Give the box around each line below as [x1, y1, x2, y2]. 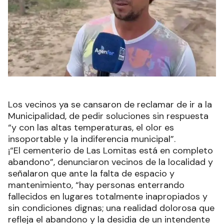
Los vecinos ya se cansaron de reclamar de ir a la [8, 98, 212, 111]
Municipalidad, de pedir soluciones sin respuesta [8, 110, 208, 122]
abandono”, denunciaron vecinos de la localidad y [8, 156, 213, 168]
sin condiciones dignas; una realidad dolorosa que [8, 202, 214, 214]
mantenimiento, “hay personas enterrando [8, 179, 184, 191]
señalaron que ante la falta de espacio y [8, 167, 174, 180]
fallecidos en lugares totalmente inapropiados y [8, 190, 207, 203]
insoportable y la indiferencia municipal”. [8, 133, 175, 145]
